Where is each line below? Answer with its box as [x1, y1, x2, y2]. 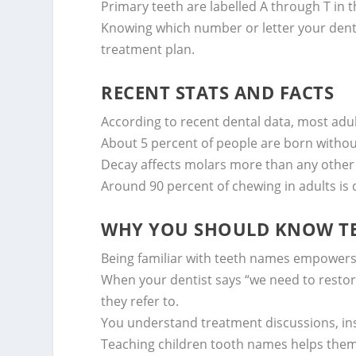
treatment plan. [101, 41, 195, 59]
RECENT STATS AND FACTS [101, 79, 335, 104]
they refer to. [101, 292, 180, 310]
